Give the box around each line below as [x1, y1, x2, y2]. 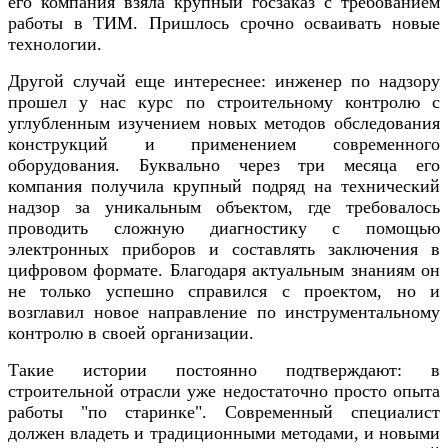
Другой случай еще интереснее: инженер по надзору [8, 70, 440, 91]
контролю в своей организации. [8, 322, 254, 343]
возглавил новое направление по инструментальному [8, 301, 440, 322]
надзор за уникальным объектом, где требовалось [8, 196, 440, 217]
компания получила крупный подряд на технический [8, 175, 440, 196]
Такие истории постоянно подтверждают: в [8, 359, 440, 380]
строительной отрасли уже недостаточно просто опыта [8, 380, 440, 401]
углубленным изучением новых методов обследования [8, 112, 440, 133]
